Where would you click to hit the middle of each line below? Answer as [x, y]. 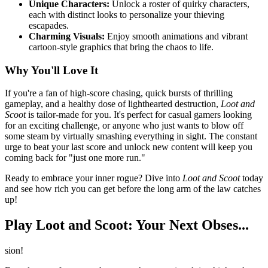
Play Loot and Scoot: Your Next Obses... [127, 225]
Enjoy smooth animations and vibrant [176, 36]
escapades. [49, 25]
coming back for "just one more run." [75, 158]
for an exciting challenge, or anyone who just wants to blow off [124, 126]
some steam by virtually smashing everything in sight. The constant [131, 136]
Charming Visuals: [67, 36]
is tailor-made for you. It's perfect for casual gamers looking [139, 115]
